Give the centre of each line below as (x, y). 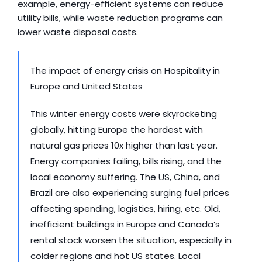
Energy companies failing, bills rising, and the (126, 161)
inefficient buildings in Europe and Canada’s (125, 224)
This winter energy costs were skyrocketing (124, 114)
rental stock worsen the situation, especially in (131, 240)
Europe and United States (87, 86)
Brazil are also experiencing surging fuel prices (130, 193)
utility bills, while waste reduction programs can (120, 18)
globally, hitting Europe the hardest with (117, 130)
